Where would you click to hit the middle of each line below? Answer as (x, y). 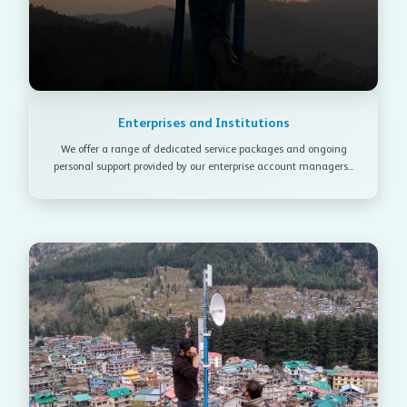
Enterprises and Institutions (203, 124)
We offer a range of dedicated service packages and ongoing (203, 150)
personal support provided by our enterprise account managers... (203, 168)
